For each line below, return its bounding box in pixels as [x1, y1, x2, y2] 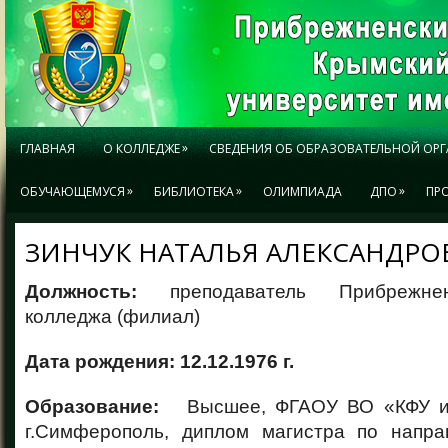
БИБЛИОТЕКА [154, 183, 234, 200]
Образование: [25, 395, 169, 417]
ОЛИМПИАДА [263, 183, 342, 200]
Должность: [25, 280, 170, 302]
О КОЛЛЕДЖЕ [103, 140, 180, 157]
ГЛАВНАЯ [20, 140, 75, 157]
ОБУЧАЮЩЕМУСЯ [20, 183, 125, 200]
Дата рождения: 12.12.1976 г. [25, 350, 294, 372]
